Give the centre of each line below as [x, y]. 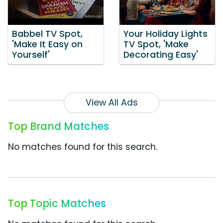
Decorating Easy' [161, 55]
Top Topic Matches [57, 204]
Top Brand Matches [58, 126]
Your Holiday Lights [166, 34]
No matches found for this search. [83, 147]
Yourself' [31, 55]
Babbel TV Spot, [47, 34]
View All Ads [111, 103]
